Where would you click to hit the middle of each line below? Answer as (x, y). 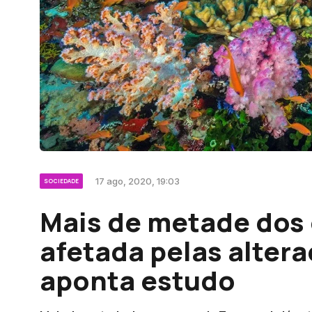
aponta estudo (138, 280)
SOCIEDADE (61, 181)
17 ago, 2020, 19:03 (138, 181)
